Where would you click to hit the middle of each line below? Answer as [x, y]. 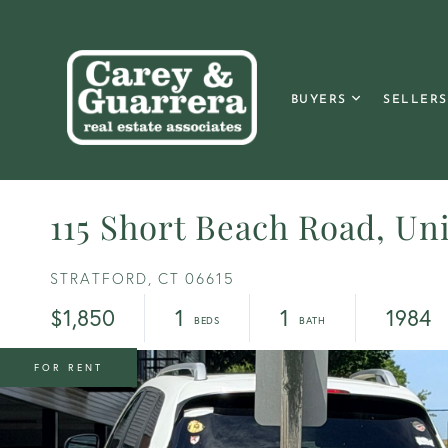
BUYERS [318, 99]
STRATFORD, [101, 278]
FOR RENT [68, 367]
